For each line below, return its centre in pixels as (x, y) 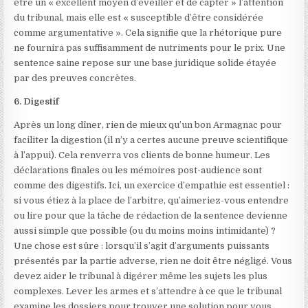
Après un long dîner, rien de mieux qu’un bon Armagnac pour (148, 125)
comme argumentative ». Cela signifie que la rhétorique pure (148, 33)
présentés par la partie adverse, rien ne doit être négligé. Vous (153, 261)
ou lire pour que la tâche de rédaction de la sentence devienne (151, 216)
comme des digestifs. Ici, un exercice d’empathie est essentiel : (152, 185)
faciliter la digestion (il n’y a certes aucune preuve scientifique (151, 140)
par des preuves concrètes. (75, 78)
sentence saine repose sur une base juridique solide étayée (145, 63)
